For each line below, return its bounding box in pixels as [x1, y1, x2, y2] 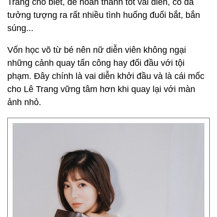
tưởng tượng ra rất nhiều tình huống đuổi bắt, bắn [7, 10, 200, 20]
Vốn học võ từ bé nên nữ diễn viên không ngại [7, 45, 186, 55]
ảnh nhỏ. [7, 97, 41, 107]
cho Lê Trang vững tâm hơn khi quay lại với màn [7, 84, 195, 94]
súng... [7, 23, 33, 33]
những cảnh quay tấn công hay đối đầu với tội [7, 58, 185, 68]
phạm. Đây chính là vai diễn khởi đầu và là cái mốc [7, 71, 204, 81]
